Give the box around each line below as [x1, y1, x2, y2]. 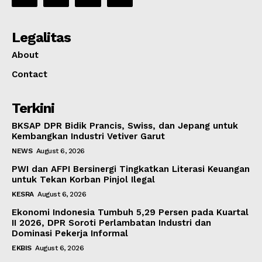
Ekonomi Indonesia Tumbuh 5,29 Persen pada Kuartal [12, 206, 249, 218]
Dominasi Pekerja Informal [12, 227, 128, 239]
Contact [12, 68, 47, 80]
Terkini [12, 99, 54, 116]
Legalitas [12, 29, 71, 46]
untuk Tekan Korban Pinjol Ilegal [12, 174, 155, 185]
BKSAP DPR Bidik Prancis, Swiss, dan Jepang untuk [12, 120, 238, 131]
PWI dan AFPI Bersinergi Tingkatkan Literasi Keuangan [12, 163, 250, 174]
